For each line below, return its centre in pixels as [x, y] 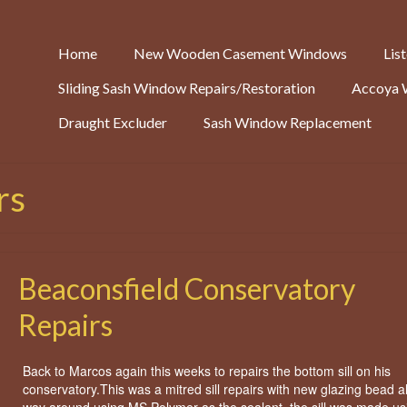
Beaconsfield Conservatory [186, 288]
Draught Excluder [113, 122]
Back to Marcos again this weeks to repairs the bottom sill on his [206, 371]
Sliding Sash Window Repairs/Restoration [187, 88]
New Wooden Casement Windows [240, 53]
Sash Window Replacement [288, 122]
